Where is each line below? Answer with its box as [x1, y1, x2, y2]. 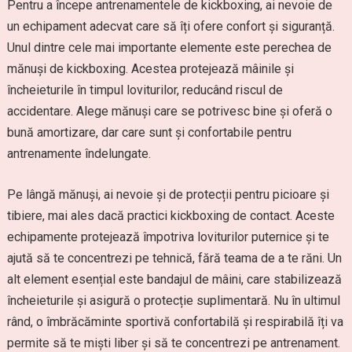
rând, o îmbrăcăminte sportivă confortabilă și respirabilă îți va [6, 314, 343, 329]
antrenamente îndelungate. [6, 146, 151, 161]
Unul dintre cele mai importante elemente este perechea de [6, 40, 332, 55]
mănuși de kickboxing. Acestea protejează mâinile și [6, 61, 294, 76]
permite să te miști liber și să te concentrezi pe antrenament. [6, 335, 340, 350]
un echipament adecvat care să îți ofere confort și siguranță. [6, 19, 335, 34]
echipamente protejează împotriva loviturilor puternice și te [6, 229, 329, 244]
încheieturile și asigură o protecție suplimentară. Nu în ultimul [6, 293, 340, 308]
